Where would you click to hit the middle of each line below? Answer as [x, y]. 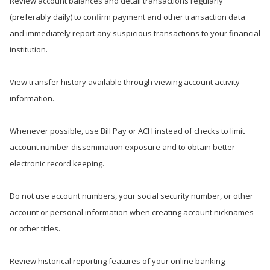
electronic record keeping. [57, 163]
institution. [29, 49]
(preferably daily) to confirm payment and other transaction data [127, 17]
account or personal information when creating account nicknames [132, 212]
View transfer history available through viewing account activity [125, 82]
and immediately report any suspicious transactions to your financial [135, 33]
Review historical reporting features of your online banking [117, 261]
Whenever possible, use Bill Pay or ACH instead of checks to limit [127, 131]
